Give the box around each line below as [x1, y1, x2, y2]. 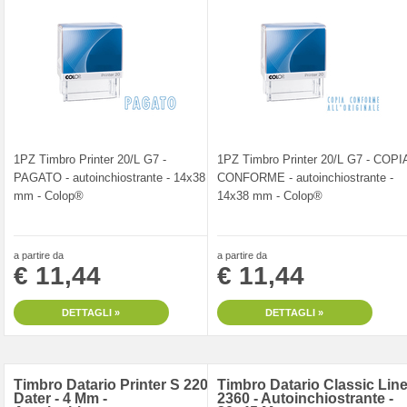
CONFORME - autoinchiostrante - [217, 170, 393, 184]
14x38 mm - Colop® [217, 188, 323, 203]
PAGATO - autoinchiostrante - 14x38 [14, 170, 205, 184]
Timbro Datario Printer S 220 [14, 376, 208, 392]
